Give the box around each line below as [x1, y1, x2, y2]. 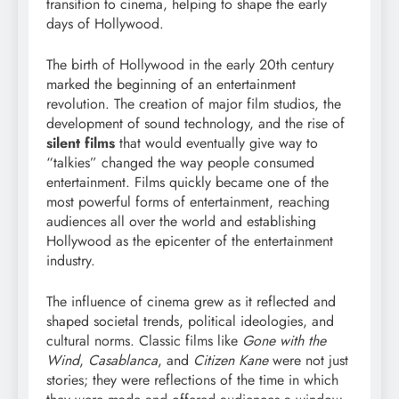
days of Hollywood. [46, 13, 164, 35]
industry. [46, 250, 95, 272]
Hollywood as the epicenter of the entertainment [46, 231, 333, 252]
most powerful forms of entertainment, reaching [46, 191, 330, 213]
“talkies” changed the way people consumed [46, 152, 314, 174]
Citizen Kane [193, 350, 268, 371]
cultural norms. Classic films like [46, 330, 242, 352]
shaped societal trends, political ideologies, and [46, 311, 334, 332]
